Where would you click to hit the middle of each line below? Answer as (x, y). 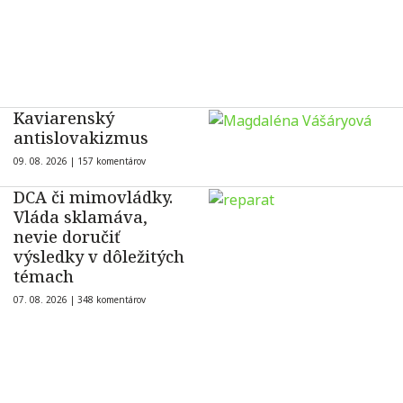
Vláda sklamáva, (81, 217)
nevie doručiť (67, 237)
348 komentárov (112, 300)
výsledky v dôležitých (99, 257)
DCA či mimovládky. (93, 197)
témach (44, 277)
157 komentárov (112, 161)
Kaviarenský (64, 118)
